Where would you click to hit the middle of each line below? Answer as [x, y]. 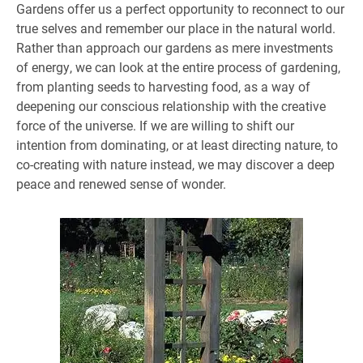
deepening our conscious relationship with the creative [171, 106]
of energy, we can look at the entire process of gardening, [178, 67]
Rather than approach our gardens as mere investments [175, 47]
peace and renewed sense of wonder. [121, 184]
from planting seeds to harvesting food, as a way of [163, 86]
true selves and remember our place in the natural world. [176, 28]
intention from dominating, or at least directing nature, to [177, 145]
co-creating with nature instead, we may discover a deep [175, 164]
